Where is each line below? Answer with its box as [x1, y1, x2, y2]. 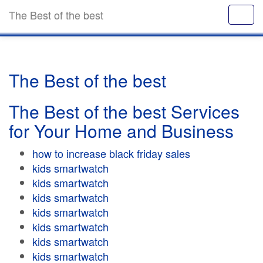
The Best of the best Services [9, 99, 240, 124]
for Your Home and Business [9, 118, 234, 143]
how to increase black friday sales [32, 146, 190, 161]
